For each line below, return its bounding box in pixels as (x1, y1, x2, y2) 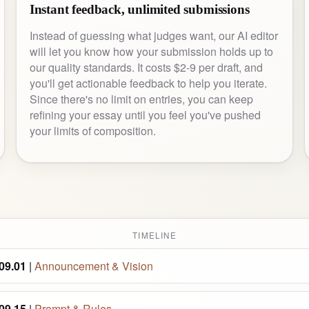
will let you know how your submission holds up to (29, 43, 273, 60)
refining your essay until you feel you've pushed (29, 107, 261, 123)
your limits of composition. (29, 123, 156, 139)
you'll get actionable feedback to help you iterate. (29, 75, 267, 92)
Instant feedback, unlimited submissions (29, 2, 250, 17)
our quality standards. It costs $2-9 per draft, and (29, 59, 263, 76)
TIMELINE (132, 230, 177, 241)
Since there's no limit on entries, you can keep (29, 91, 253, 108)
